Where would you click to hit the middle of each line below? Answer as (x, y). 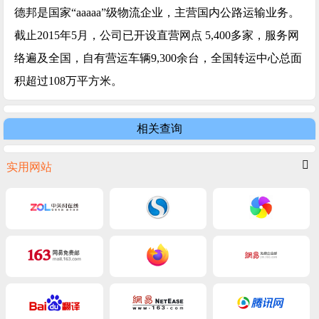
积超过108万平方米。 (68, 80)
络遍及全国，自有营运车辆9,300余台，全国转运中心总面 (158, 58)
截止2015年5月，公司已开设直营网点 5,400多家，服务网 (157, 35)
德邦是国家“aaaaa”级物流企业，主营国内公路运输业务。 (157, 12)
